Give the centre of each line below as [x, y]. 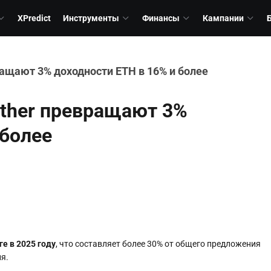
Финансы [161, 18]
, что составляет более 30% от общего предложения [158, 244]
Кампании [223, 18]
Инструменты [91, 18]
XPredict [34, 18]
